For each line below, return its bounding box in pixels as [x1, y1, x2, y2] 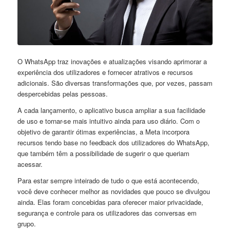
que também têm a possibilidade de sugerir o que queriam [17, 148, 189, 158]
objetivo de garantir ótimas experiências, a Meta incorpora [17, 126, 189, 137]
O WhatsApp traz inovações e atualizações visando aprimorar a [17, 56, 207, 66]
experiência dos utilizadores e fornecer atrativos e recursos [17, 67, 193, 77]
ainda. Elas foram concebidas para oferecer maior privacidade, [17, 197, 203, 207]
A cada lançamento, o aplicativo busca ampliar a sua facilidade [17, 105, 205, 115]
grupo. [17, 218, 36, 228]
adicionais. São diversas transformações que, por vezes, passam [17, 78, 213, 88]
